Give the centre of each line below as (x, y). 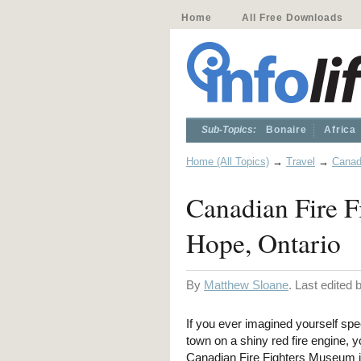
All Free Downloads (293, 18)
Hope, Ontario (263, 243)
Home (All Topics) (228, 162)
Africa (340, 130)
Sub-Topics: (229, 130)
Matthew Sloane (246, 285)
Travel (301, 162)
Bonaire (286, 130)
